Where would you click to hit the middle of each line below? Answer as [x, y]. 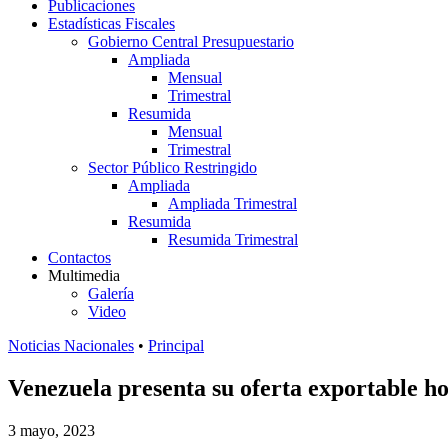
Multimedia [84, 275]
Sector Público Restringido [172, 167]
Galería [111, 293]
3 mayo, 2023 [51, 430]
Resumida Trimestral [233, 239]
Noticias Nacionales [71, 345]
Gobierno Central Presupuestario [191, 41]
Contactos [79, 257]
